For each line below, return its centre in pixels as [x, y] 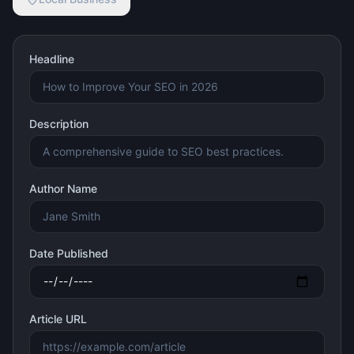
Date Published [69, 253]
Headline [52, 59]
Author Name [63, 188]
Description [59, 124]
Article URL [58, 318]
